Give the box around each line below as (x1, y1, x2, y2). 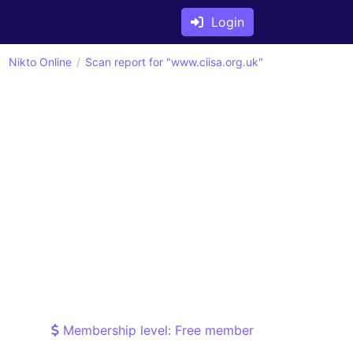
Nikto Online (9, 55, 72, 69)
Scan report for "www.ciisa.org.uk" (85, 55, 263, 69)
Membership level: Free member (59, 322, 254, 338)
